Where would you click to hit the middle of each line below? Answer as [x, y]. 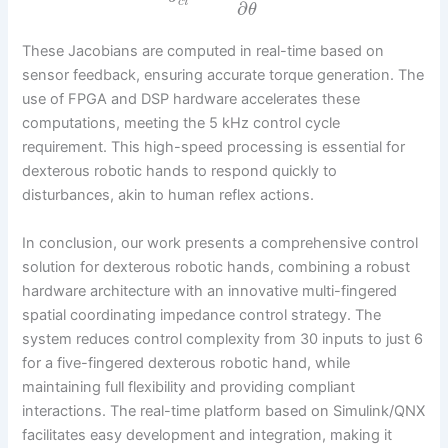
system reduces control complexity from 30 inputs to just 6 [223, 338]
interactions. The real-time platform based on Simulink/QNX [224, 410]
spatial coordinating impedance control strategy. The [202, 314]
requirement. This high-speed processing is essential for [214, 147]
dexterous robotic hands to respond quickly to [180, 171]
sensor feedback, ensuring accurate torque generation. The [223, 75]
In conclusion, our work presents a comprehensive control [220, 242]
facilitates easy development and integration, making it [207, 434]
